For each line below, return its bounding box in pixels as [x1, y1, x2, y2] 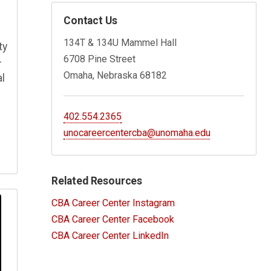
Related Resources [51, 174, 143, 187]
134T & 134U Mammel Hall [64, 36, 177, 48]
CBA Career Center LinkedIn [51, 229, 169, 241]
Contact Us [64, 14, 117, 27]
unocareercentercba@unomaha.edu [64, 126, 211, 139]
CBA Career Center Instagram [51, 197, 175, 209]
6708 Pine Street [64, 53, 136, 65]
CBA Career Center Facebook [51, 213, 174, 225]
